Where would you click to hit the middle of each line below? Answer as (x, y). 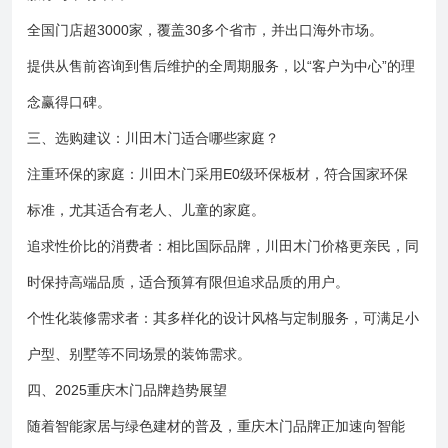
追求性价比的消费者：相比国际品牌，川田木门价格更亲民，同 (223, 246)
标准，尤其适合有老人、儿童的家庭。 (146, 210)
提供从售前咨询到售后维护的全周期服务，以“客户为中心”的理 (221, 66)
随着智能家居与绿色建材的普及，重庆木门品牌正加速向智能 (216, 426)
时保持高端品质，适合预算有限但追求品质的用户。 (188, 282)
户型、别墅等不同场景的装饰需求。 (139, 354)
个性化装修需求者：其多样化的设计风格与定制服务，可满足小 (223, 318)
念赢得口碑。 (69, 102)
